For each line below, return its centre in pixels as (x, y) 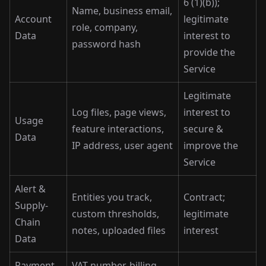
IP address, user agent (122, 145)
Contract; (204, 197)
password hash (106, 44)
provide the (209, 52)
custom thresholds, (115, 214)
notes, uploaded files (119, 230)
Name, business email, (122, 11)
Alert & (30, 189)
